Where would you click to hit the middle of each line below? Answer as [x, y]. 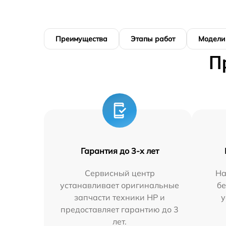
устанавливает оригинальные [120, 185]
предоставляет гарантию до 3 [120, 209]
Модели [212, 39]
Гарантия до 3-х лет [120, 151]
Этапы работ [153, 39]
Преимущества [81, 39]
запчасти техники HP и [120, 197]
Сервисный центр [120, 173]
